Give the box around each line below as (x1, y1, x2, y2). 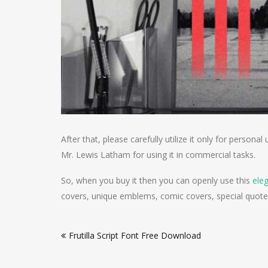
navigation (61, 235, 129, 252)
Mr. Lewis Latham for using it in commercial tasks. (61, 149, 255, 161)
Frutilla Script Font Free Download (69, 230, 201, 242)
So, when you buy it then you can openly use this (61, 175, 252, 187)
